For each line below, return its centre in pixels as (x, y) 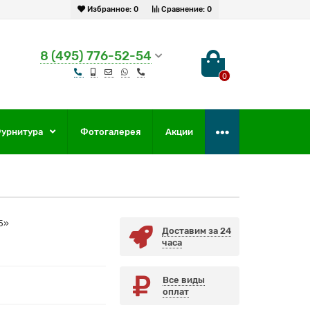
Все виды (183, 280)
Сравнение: (183, 9)
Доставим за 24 (196, 231)
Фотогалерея (110, 132)
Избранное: (109, 9)
